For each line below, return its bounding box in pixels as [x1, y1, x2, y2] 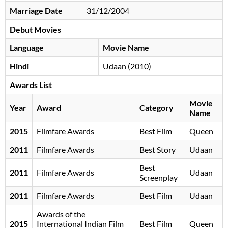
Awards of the [37, 209, 85, 219]
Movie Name [103, 43, 149, 53]
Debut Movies [10, 24, 61, 35]
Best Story [139, 145, 176, 155]
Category [139, 103, 174, 113]
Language [10, 43, 44, 53]
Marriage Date [10, 6, 63, 16]
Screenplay [139, 173, 178, 183]
